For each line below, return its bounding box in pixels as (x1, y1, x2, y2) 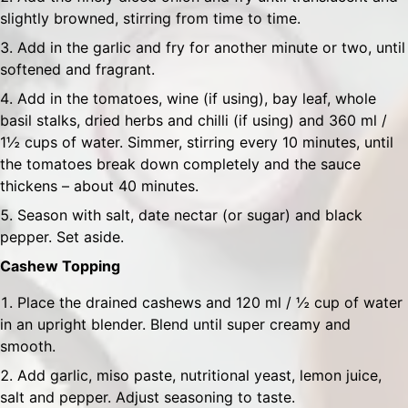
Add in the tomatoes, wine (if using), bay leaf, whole (17, 89, 376, 107)
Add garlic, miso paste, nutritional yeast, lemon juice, (17, 366, 382, 384)
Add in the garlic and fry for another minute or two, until (17, 38, 405, 56)
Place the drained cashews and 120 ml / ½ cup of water (17, 293, 403, 311)
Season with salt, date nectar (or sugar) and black (17, 206, 362, 224)
